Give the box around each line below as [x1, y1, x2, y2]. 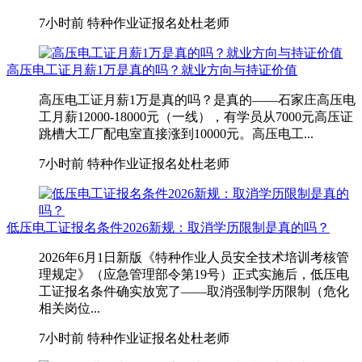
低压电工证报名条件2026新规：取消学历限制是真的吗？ [6, 220, 330, 234]
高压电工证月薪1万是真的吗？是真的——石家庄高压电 [39, 92, 356, 107]
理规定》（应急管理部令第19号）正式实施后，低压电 [39, 267, 349, 281]
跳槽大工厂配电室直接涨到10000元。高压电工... [39, 126, 314, 141]
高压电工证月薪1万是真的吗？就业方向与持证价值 [6, 62, 297, 77]
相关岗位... [39, 301, 100, 315]
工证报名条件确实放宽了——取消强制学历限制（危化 [39, 284, 349, 298]
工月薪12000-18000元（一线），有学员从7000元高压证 [39, 109, 353, 124]
